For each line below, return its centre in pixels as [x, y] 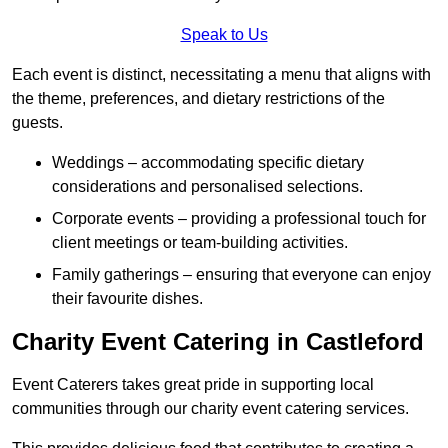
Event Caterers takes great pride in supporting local [193, 385]
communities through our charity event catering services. [210, 409]
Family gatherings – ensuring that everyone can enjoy [241, 275]
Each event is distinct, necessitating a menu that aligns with [221, 75]
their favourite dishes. [127, 299]
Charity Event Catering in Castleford [218, 342]
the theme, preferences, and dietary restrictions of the [198, 99]
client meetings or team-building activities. [200, 243]
